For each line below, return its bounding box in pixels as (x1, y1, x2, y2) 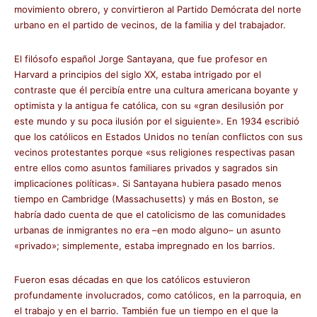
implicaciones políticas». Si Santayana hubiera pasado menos (14, 178, 282, 189)
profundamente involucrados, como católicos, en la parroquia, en (14, 289, 301, 301)
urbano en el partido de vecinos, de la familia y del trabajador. (14, 19, 286, 30)
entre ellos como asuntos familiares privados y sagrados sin (14, 162, 278, 173)
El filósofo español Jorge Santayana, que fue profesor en (14, 53, 267, 64)
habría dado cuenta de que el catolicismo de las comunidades (14, 209, 286, 220)
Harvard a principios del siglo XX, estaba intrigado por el (14, 69, 261, 80)
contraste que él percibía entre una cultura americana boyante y (14, 84, 298, 96)
